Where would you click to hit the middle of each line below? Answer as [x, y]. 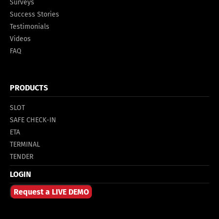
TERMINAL [25, 144]
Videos [20, 39]
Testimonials [30, 27]
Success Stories [34, 14]
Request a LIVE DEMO [51, 192]
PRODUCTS [29, 88]
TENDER [22, 157]
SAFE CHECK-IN [33, 120]
